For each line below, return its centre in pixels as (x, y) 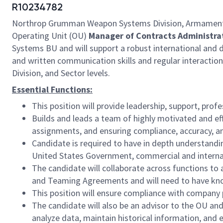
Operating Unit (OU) (50, 36)
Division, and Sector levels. (61, 73)
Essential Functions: (52, 89)
